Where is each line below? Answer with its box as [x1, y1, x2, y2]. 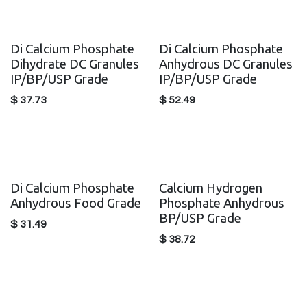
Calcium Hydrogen [158, 180, 262, 195]
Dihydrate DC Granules [10, 57, 139, 72]
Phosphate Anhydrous [158, 195, 284, 210]
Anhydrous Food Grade [10, 195, 141, 210]
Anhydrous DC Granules [158, 57, 293, 72]
